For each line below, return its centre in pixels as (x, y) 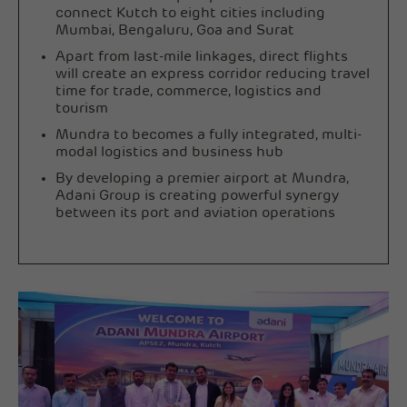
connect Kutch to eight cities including (190, 13)
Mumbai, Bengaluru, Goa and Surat (175, 30)
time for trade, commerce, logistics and (189, 91)
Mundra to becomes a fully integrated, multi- (208, 135)
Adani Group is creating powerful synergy (197, 196)
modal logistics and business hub (169, 152)
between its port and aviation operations (195, 213)
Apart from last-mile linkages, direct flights (202, 57)
